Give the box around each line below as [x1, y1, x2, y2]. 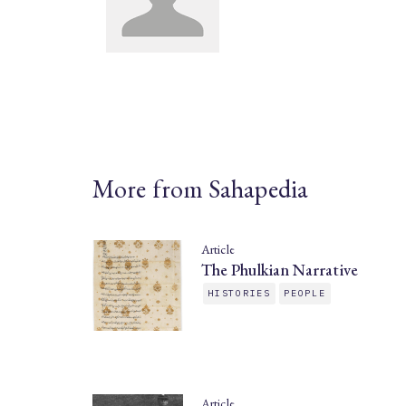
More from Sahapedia [92, 172, 308, 205]
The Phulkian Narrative [201, 259, 358, 280]
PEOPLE [284, 287, 326, 299]
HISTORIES [208, 287, 272, 299]
